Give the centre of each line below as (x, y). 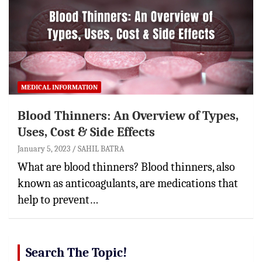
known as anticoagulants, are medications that (128, 183)
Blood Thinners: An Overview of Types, (128, 116)
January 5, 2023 (44, 149)
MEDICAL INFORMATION (59, 87)
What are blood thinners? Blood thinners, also (126, 167)
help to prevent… (58, 199)
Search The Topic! (76, 252)
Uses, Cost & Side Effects (86, 132)
